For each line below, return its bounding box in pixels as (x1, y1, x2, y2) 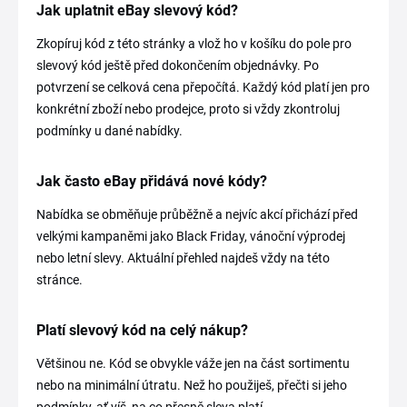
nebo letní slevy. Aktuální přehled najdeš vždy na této (36, 251, 330, 265)
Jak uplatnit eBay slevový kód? (36, 2, 238, 19)
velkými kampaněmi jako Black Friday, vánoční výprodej (36, 229, 345, 243)
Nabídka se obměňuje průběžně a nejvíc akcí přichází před (36, 207, 358, 222)
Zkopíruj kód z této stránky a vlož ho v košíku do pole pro (36, 36, 352, 51)
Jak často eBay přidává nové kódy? (36, 173, 267, 190)
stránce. (36, 273, 83, 287)
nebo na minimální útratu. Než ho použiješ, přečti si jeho (36, 378, 347, 392)
